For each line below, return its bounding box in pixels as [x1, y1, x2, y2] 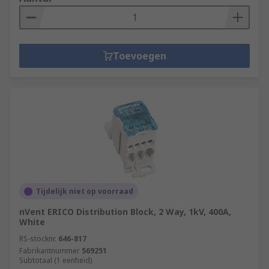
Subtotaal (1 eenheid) [19, 255, 92, 265]
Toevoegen [112, 49, 166, 62]
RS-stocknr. [19, 234, 56, 244]
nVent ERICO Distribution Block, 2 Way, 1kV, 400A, [19, 206, 231, 217]
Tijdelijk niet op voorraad [36, 186, 133, 196]
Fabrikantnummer [19, 246, 80, 256]
